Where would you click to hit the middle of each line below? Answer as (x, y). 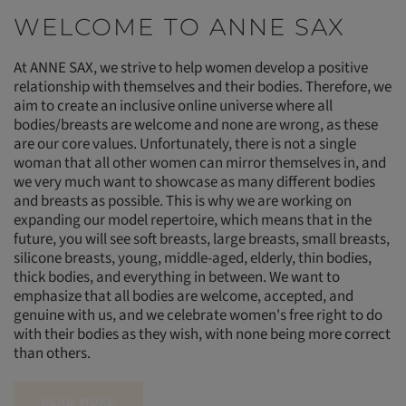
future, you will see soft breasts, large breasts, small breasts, (202, 239)
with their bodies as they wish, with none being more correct (203, 334)
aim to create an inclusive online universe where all (174, 106)
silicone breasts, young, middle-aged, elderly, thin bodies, (193, 258)
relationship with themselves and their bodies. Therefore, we (203, 87)
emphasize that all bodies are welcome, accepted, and (184, 296)
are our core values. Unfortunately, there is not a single (185, 144)
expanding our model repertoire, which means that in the (193, 220)
